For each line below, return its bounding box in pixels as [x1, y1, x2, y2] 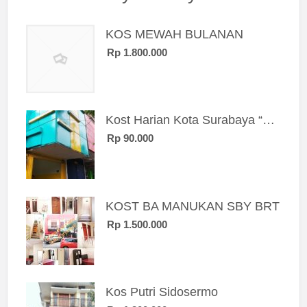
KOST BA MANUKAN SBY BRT [105, 199, 280, 213]
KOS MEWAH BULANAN [105, 27, 243, 41]
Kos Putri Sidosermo [105, 285, 218, 299]
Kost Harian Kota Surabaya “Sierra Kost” [262, 113, 275, 127]
